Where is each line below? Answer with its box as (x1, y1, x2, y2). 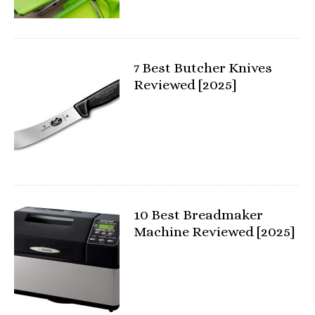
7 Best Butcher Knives (134, 60, 272, 76)
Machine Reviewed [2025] (134, 224, 295, 240)
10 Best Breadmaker (134, 207, 263, 223)
